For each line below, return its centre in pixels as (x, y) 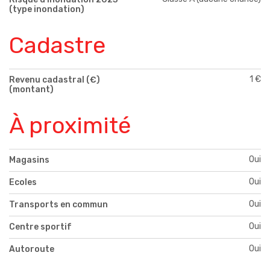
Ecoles (23, 182)
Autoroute (32, 249)
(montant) (31, 90)
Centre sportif (40, 227)
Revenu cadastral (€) (55, 80)
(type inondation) (47, 10)
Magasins (29, 160)
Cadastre (57, 46)
